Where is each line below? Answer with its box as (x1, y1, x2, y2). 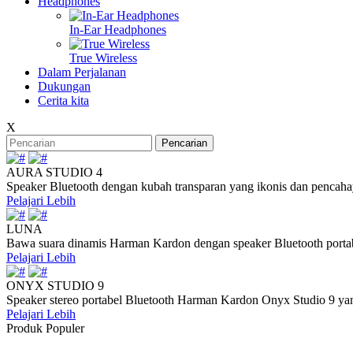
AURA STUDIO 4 (6, 165, 102, 179)
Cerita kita (38, 94, 89, 107)
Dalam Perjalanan (38, 65, 126, 79)
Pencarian (162, 137, 207, 149)
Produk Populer (6, 321, 84, 335)
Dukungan (38, 80, 91, 93)
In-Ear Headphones (69, 23, 166, 36)
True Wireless (69, 51, 137, 65)
